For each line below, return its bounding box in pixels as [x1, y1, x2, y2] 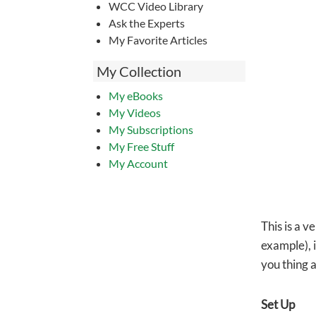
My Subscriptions [108, 123, 193, 136]
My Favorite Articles [108, 33, 207, 47]
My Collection [97, 63, 181, 80]
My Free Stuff [108, 140, 174, 153]
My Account [108, 157, 168, 170]
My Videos [108, 106, 161, 119]
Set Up [260, 297, 295, 312]
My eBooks [108, 89, 163, 102]
